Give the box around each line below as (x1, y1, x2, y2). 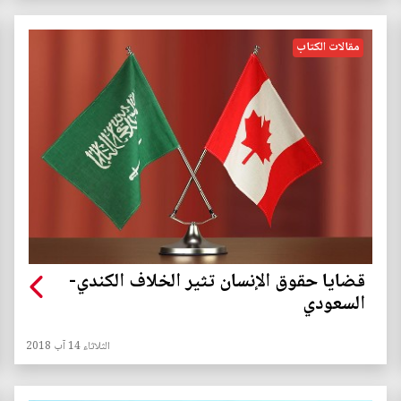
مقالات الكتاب (296, 38, 360, 58)
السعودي (303, 288, 365, 322)
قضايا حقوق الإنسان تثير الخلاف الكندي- (69, 266, 365, 300)
